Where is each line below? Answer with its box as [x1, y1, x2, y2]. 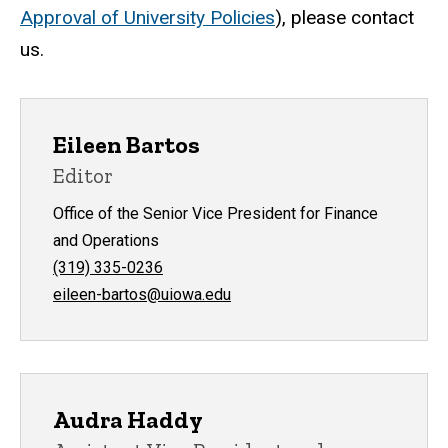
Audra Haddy [53, 404, 203, 434]
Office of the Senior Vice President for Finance [53, 203, 378, 223]
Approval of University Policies [20, 5, 275, 29]
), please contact [275, 5, 414, 29]
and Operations [53, 230, 163, 250]
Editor [53, 162, 113, 188]
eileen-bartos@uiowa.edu [53, 284, 231, 304]
